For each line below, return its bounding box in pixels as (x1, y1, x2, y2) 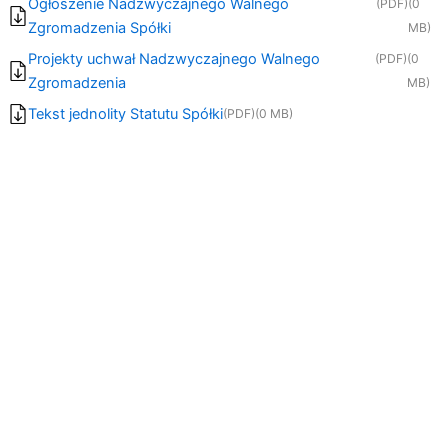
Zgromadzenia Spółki (27, 19, 171, 38)
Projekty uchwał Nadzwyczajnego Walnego (27, 50, 320, 69)
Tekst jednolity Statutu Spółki (27, 105, 223, 124)
